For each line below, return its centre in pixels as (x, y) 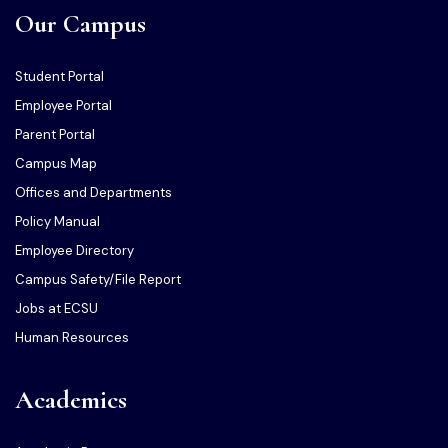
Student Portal (59, 77)
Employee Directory (74, 251)
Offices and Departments (93, 193)
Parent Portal (55, 135)
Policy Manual (57, 222)
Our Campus (80, 24)
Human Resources (72, 338)
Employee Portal (63, 106)
